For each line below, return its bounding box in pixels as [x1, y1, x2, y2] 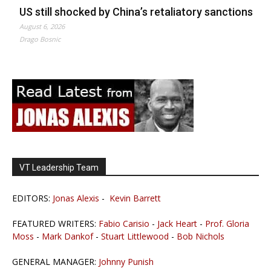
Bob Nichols [177, 230, 224, 243]
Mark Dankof [42, 230, 93, 243]
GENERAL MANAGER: [12, 256, 99, 268]
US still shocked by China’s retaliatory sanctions [19, 5, 253, 19]
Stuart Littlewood [101, 230, 169, 243]
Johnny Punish [99, 256, 154, 268]
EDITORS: [12, 192, 53, 204]
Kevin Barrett [109, 192, 161, 204]
